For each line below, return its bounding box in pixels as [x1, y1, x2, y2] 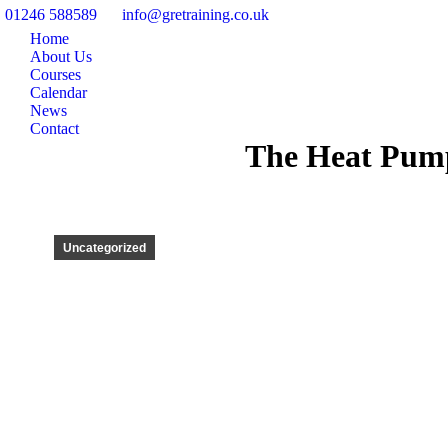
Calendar [30, 84, 87, 101]
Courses [30, 66, 81, 83]
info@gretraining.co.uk [122, 6, 269, 23]
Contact [30, 120, 79, 137]
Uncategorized [63, 241, 146, 255]
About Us [30, 48, 92, 65]
